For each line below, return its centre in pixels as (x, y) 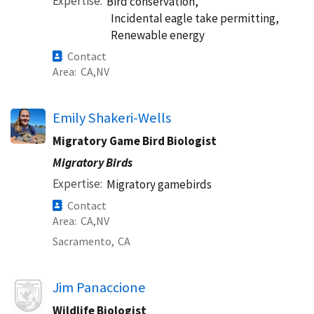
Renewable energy (158, 35)
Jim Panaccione (99, 287)
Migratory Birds (93, 163)
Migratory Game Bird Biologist (135, 141)
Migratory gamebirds (159, 184)
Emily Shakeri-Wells (112, 118)
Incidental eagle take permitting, (195, 18)
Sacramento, (83, 241)
